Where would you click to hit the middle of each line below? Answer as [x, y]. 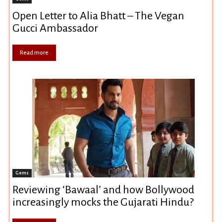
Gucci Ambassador [55, 28]
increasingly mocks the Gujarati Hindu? [103, 202]
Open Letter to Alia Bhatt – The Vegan [98, 16]
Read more [34, 53]
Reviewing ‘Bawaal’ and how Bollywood [103, 190]
